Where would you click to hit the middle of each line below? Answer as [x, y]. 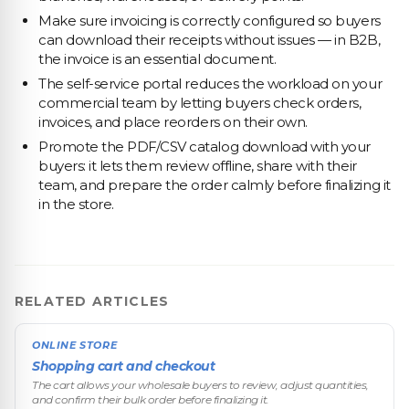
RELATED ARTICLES [92, 301]
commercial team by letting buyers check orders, [200, 103]
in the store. [76, 204]
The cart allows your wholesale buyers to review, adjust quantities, [200, 385]
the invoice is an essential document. [157, 59]
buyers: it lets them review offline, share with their [198, 166]
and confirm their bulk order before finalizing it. [151, 399]
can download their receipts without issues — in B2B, [210, 40]
